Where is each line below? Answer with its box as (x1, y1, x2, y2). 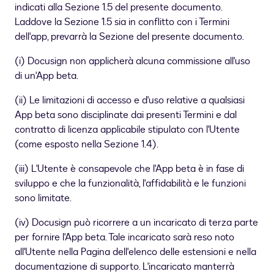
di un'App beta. (15, 69, 78, 83)
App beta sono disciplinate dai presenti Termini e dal (15, 108, 237, 122)
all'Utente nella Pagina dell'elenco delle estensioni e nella (15, 245, 256, 259)
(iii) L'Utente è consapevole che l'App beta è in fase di (15, 162, 244, 176)
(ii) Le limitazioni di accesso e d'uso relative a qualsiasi (15, 94, 245, 108)
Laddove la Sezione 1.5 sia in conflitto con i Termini (15, 15, 229, 29)
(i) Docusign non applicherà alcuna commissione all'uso (15, 54, 250, 68)
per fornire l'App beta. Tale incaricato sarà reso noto (15, 231, 234, 245)
